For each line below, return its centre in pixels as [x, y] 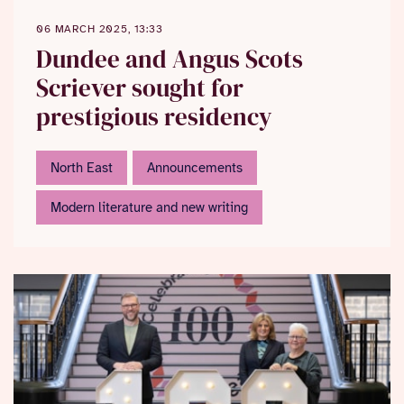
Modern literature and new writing [149, 207]
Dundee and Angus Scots [170, 59]
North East [82, 168]
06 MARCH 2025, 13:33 [100, 29]
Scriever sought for [140, 88]
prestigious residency [154, 117]
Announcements [195, 168]
